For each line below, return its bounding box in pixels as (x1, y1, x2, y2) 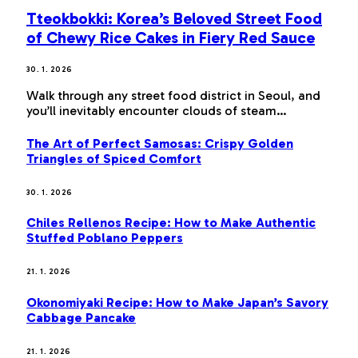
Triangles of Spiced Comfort (26, 150, 201, 166)
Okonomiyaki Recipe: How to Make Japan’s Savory (26, 294, 328, 310)
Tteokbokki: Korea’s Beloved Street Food (26, 8, 322, 28)
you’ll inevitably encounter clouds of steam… (26, 103, 287, 119)
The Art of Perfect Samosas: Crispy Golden (26, 135, 293, 151)
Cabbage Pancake (26, 309, 136, 325)
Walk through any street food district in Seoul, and (26, 88, 320, 104)
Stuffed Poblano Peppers (26, 230, 183, 246)
